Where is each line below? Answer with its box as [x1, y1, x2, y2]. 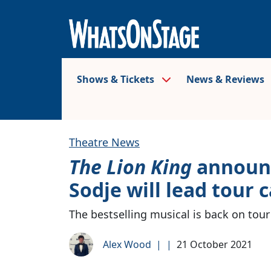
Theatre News [69, 134, 140, 149]
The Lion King [69, 153, 192, 180]
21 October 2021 [177, 237, 252, 251]
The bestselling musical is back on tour [69, 206, 270, 221]
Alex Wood [103, 237, 151, 251]
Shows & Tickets [76, 72, 157, 86]
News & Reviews [186, 72, 267, 86]
